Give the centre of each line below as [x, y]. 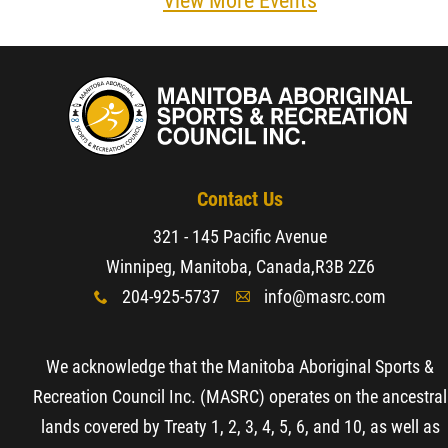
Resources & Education [134, 35]
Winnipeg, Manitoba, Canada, [210, 266]
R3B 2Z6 [344, 266]
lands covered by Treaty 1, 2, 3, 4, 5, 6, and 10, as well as [240, 426]
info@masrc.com [325, 296]
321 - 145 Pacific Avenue [240, 236]
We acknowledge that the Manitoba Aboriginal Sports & [240, 366]
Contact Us [240, 199]
